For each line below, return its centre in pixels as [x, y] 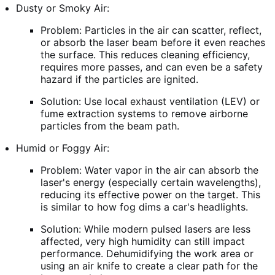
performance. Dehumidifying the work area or [147, 253]
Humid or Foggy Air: [63, 148]
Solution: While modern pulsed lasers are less [145, 229]
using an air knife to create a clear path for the [149, 265]
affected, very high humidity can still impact [143, 241]
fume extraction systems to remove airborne [144, 113]
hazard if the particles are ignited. [119, 79]
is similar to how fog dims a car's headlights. [144, 207]
